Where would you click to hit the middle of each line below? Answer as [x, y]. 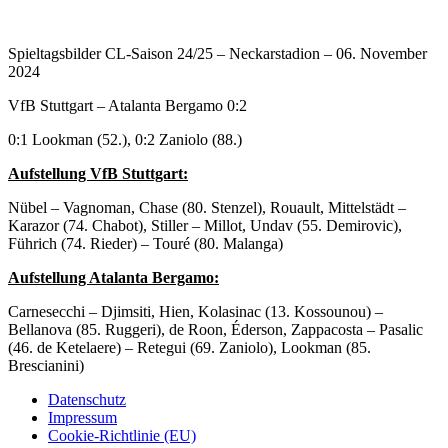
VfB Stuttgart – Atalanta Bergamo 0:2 [127, 106]
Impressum [82, 418]
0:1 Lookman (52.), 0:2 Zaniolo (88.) [125, 140]
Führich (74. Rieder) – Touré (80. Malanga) [145, 244]
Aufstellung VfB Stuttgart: [98, 174]
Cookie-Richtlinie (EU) [122, 436]
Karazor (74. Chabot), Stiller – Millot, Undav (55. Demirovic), [205, 226]
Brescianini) [46, 366]
